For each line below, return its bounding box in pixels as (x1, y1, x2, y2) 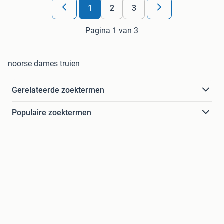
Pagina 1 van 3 (85, 25, 138, 35)
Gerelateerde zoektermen (12, 85, 104, 95)
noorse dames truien (8, 58, 80, 68)
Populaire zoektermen (12, 107, 91, 117)
